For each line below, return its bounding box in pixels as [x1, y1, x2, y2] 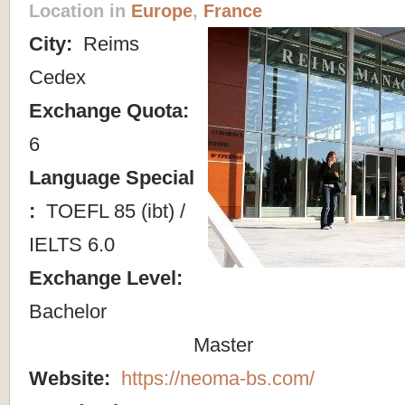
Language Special [29, 165, 194, 189]
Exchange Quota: [29, 99, 194, 122]
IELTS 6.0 [29, 232, 115, 256]
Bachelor [29, 299, 107, 323]
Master [188, 333, 253, 356]
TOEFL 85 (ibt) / [41, 199, 185, 222]
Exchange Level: [29, 266, 188, 289]
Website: [29, 366, 116, 390]
